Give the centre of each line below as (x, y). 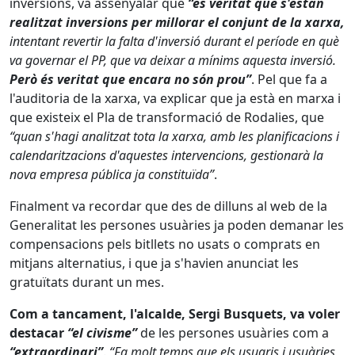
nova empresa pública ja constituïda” (112, 174)
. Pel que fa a (289, 79)
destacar (37, 333)
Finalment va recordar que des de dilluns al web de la (168, 206)
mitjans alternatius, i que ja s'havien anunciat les (154, 263)
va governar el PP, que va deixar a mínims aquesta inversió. (173, 60)
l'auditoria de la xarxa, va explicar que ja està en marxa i (175, 98)
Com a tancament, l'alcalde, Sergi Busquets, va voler (175, 314)
